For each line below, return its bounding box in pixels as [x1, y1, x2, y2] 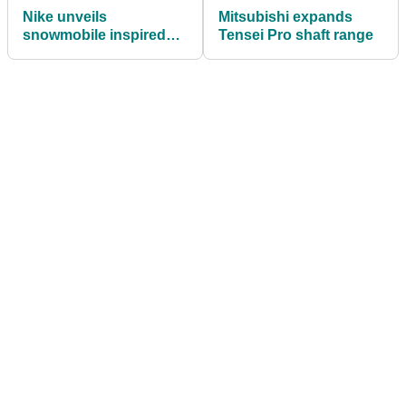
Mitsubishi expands [218, 8, 353, 24]
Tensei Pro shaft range [218, 26, 373, 43]
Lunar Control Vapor [23, 44, 163, 61]
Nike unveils [23, 8, 107, 24]
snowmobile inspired [23, 26, 166, 43]
